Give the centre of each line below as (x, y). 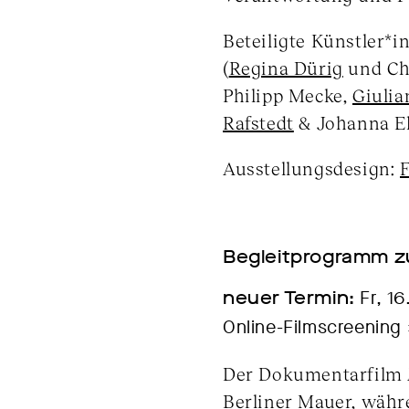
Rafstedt (258, 122)
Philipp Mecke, (288, 95)
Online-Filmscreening (315, 327)
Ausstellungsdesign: (312, 168)
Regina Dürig (286, 68)
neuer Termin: (289, 298)
